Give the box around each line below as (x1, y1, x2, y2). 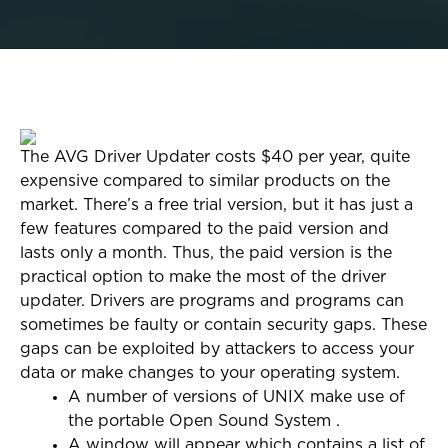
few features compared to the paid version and (20, 221, 389, 237)
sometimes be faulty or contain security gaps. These (20, 317, 427, 333)
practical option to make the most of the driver (20, 269, 386, 285)
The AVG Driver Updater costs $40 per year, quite (20, 149, 410, 165)
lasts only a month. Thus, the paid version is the (20, 245, 392, 261)
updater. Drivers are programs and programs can (20, 293, 404, 309)
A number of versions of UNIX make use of (68, 389, 405, 405)
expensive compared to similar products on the (20, 173, 390, 189)
